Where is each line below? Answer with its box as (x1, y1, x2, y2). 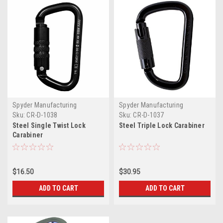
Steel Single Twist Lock (12, 121, 86, 129)
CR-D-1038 (26, 111, 58, 119)
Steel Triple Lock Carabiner (119, 121, 205, 129)
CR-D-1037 (133, 111, 164, 119)
